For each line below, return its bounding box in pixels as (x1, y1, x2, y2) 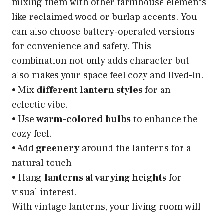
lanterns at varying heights (44, 171, 166, 184)
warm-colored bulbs (36, 112, 131, 126)
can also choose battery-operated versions (12, 25, 195, 38)
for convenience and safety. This (12, 39, 151, 53)
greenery (36, 142, 79, 155)
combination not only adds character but (12, 54, 189, 67)
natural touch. (12, 156, 74, 169)
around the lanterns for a (79, 142, 191, 155)
